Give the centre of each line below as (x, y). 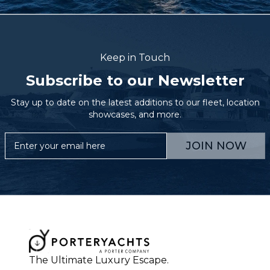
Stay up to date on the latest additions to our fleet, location (135, 102)
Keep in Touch (135, 58)
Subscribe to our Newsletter (135, 80)
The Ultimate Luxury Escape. (99, 260)
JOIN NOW (216, 146)
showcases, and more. (135, 115)
